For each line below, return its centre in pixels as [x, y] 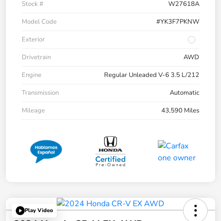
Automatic [184, 93]
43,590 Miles [180, 111]
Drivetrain [36, 57]
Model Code [39, 22]
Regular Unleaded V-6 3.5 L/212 [152, 75]
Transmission [40, 93]
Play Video [39, 210]
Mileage [33, 111]
